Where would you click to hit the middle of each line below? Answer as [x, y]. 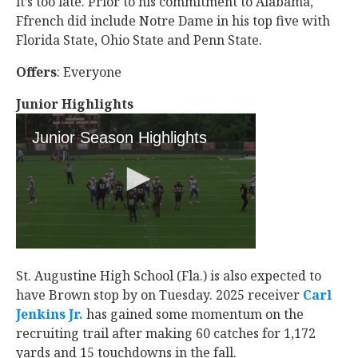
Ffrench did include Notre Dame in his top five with [173, 21]
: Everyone [91, 72]
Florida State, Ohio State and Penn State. [141, 40]
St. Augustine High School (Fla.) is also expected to [169, 276]
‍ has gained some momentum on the [193, 314]
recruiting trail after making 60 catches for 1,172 [166, 333]
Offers [36, 72]
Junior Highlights [75, 104]
